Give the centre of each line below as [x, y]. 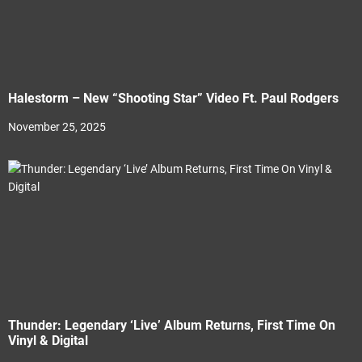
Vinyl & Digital [48, 341]
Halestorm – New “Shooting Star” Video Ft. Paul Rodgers [173, 98]
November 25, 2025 [57, 127]
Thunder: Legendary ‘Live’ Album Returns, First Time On [172, 325]
